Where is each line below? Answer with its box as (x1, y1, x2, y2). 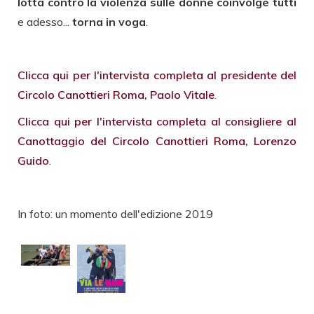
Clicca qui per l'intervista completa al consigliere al (18, 114, 296, 128)
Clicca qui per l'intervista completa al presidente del (18, 67, 296, 82)
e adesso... (18, 14, 72, 29)
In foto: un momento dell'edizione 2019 (18, 206, 213, 221)
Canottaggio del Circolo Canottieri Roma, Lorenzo (18, 133, 296, 148)
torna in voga (72, 14, 146, 29)
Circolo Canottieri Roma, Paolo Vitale (18, 87, 214, 102)
